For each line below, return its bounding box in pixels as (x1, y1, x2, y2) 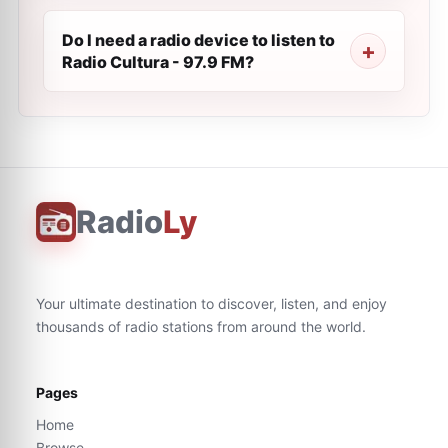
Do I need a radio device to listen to (62, 30, 335, 50)
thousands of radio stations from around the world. (36, 318, 366, 335)
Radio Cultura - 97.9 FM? (62, 52, 254, 72)
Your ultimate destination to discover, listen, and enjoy (36, 295, 387, 312)
